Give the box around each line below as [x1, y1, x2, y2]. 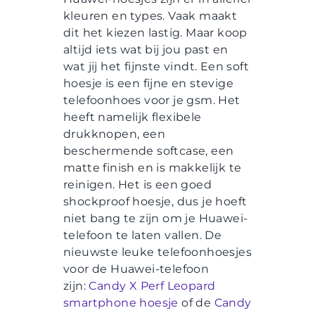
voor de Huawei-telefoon [63, 262, 210, 276]
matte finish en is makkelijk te [63, 161, 242, 175]
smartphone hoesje [63, 296, 179, 310]
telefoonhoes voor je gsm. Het [63, 94, 240, 108]
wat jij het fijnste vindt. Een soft [63, 60, 249, 74]
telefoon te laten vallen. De [63, 229, 222, 243]
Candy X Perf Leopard [89, 279, 216, 293]
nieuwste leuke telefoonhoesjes [63, 245, 252, 259]
